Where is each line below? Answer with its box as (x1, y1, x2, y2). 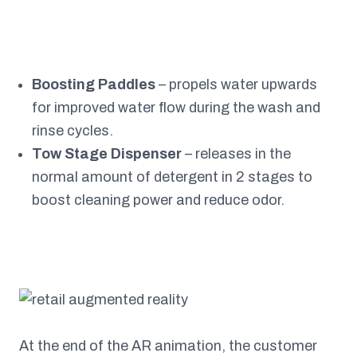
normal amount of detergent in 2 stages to (32, 168, 312, 185)
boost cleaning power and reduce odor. (32, 191, 284, 208)
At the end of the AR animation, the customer (19, 337, 317, 354)
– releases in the (182, 145, 291, 162)
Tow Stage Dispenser (32, 145, 182, 162)
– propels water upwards (155, 76, 317, 92)
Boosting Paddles (32, 76, 155, 92)
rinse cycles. (32, 122, 113, 139)
